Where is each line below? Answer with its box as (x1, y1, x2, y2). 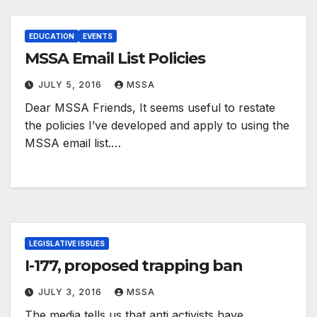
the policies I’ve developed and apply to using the (25, 118, 289, 133)
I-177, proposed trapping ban (25, 256, 243, 276)
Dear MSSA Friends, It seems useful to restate (25, 100, 275, 115)
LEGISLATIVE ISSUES (29, 239, 105, 248)
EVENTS (83, 32, 113, 41)
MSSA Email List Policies (25, 49, 205, 69)
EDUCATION (29, 32, 74, 41)
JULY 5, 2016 (38, 79, 105, 91)
